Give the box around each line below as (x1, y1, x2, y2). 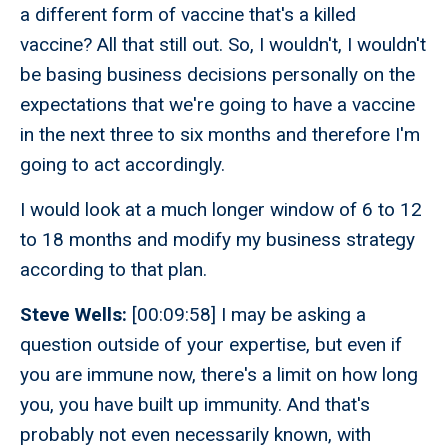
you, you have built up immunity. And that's (20, 393, 370, 417)
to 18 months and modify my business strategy (20, 228, 415, 252)
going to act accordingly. (20, 153, 225, 177)
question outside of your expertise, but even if (20, 333, 402, 357)
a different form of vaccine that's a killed (20, 3, 356, 27)
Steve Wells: (20, 303, 132, 327)
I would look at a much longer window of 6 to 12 (20, 198, 422, 222)
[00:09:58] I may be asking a (132, 303, 366, 327)
